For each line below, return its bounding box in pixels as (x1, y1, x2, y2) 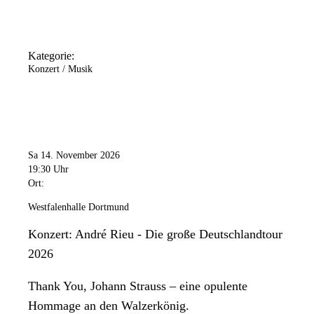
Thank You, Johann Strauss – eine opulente (28, 278, 247, 293)
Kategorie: (28, 50, 74, 62)
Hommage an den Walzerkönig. (28, 298, 189, 313)
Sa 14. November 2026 (28, 149, 120, 161)
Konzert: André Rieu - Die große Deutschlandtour (28, 226, 282, 241)
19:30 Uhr (28, 163, 69, 175)
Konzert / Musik (28, 64, 93, 75)
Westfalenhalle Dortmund (28, 201, 129, 212)
